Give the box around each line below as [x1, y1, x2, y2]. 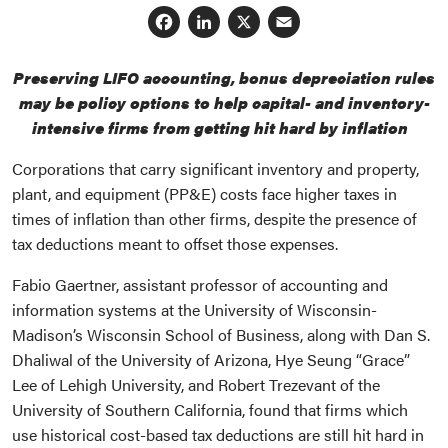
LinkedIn [225, 3, 348, 49]
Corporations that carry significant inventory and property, [12, 156, 419, 180]
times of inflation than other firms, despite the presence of [12, 206, 417, 230]
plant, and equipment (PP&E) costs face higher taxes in [12, 181, 397, 205]
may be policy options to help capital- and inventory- [18, 90, 430, 114]
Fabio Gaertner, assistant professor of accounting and [12, 272, 388, 296]
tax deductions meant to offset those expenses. [12, 231, 338, 255]
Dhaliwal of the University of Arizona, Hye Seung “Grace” [12, 347, 410, 371]
